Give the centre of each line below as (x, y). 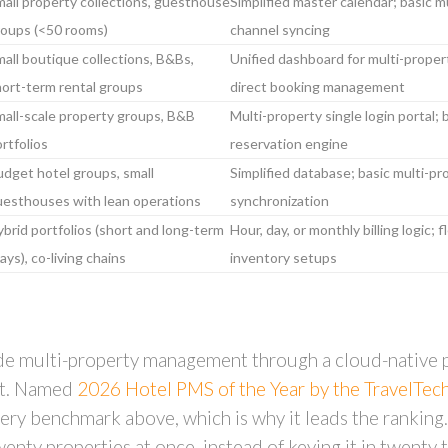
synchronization (279, 200)
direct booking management (317, 86)
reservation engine (289, 143)
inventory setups (283, 257)
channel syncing (280, 29)
